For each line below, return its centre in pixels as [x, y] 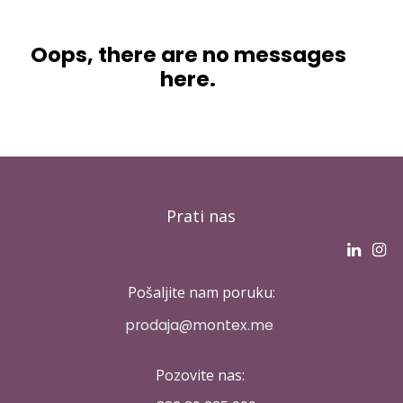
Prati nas [198, 216]
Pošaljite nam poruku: [201, 292]
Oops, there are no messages [188, 55]
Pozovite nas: [201, 375]
